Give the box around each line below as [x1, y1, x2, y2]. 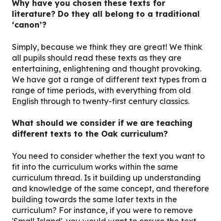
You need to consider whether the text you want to [12, 150, 205, 161]
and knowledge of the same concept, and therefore [12, 183, 209, 193]
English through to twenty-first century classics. [12, 96, 189, 106]
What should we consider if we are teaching [12, 118, 192, 128]
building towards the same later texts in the [12, 194, 177, 204]
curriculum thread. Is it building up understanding [12, 172, 201, 183]
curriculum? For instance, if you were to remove [12, 205, 193, 215]
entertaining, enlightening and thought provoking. [12, 63, 201, 74]
